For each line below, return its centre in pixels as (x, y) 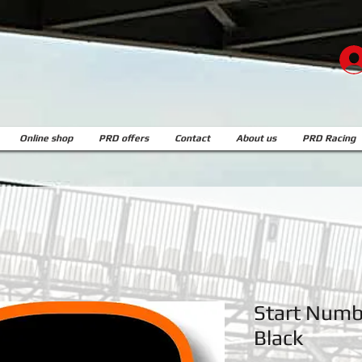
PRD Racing (329, 138)
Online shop (46, 138)
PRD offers (124, 138)
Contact (192, 138)
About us (256, 138)
